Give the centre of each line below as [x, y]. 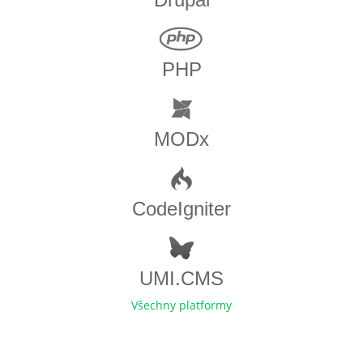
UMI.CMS [181, 279]
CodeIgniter [181, 209]
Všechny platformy [181, 305]
